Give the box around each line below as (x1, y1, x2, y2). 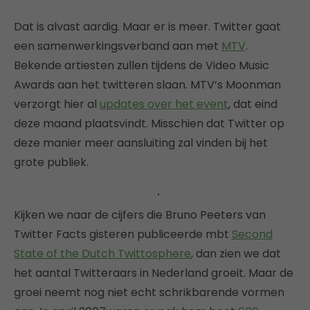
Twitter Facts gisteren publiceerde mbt (14, 226, 232, 242)
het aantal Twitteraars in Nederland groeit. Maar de (14, 264, 293, 281)
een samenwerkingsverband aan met (14, 37, 221, 54)
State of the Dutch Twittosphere (14, 245, 191, 262)
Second (232, 226, 273, 242)
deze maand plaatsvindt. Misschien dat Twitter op (14, 115, 284, 131)
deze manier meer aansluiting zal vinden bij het (14, 134, 268, 151)
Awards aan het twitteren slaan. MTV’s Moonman (14, 76, 281, 93)
